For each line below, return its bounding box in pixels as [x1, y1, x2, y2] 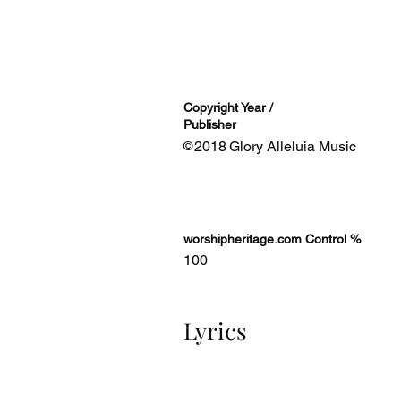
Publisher [183, 117, 236, 132]
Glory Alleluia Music [229, 138, 356, 155]
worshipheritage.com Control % [183, 232, 361, 246]
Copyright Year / [183, 100, 273, 115]
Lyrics [183, 315, 247, 346]
